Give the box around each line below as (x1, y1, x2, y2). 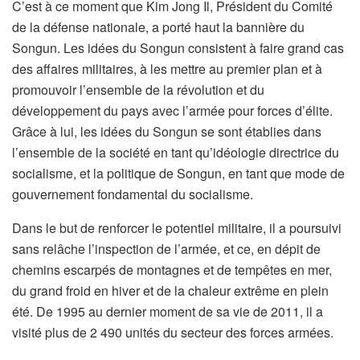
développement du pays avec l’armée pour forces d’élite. (12, 101, 333, 121)
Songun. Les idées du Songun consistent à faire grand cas (12, 39, 344, 58)
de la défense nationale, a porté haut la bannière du (12, 18, 305, 37)
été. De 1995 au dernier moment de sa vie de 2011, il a (12, 302, 323, 321)
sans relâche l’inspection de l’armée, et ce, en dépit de (12, 239, 321, 259)
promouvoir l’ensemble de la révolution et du (12, 80, 264, 100)
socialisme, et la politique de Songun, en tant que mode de (12, 164, 345, 183)
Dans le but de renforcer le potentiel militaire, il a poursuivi (12, 219, 342, 238)
